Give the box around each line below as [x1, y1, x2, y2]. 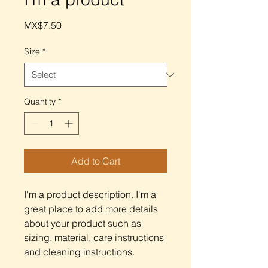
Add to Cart [71, 155, 120, 167]
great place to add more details [24, 203, 158, 215]
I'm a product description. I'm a [24, 188, 156, 200]
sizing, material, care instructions [24, 232, 164, 243]
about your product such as [24, 217, 141, 229]
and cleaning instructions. [24, 246, 135, 258]
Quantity [24, 96, 56, 107]
